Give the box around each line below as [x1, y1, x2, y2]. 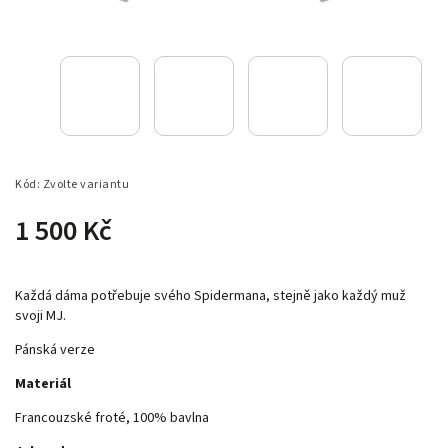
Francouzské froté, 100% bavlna [15, 407, 209, 428]
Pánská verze [15, 339, 98, 360]
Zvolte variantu [42, 175, 129, 193]
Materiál [15, 373, 71, 394]
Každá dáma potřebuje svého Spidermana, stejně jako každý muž [15, 285, 406, 306]
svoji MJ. [15, 305, 66, 326]
